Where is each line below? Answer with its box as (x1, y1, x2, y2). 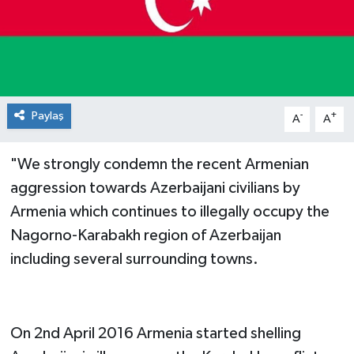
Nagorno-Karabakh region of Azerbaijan (9, 227, 281, 243)
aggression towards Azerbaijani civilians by (9, 179, 300, 196)
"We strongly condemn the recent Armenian (9, 156, 309, 172)
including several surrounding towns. (9, 250, 258, 267)
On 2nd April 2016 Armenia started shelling (9, 325, 301, 341)
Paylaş (31, 109, 64, 122)
